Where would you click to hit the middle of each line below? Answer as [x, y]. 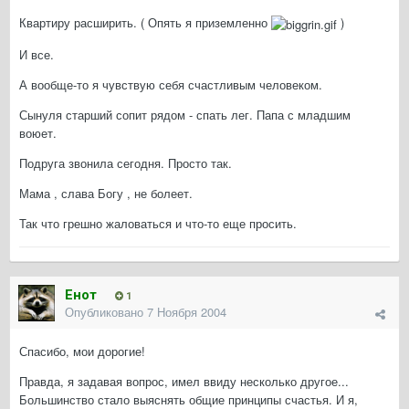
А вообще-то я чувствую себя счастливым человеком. [171, 84]
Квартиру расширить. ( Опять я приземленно [145, 23]
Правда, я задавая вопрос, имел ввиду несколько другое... [184, 382]
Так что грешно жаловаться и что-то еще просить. [158, 223]
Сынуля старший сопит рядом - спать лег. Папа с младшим [185, 114]
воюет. [38, 132]
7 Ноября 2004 [187, 312]
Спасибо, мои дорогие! [82, 351]
